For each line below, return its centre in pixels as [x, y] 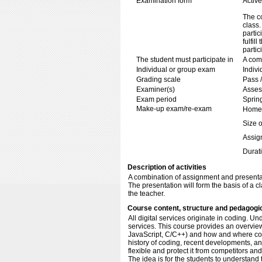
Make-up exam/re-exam [174, 109]
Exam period [156, 99]
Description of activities [167, 167]
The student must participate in [185, 60]
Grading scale [158, 80]
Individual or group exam [176, 70]
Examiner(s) [156, 89]
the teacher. [146, 194]
